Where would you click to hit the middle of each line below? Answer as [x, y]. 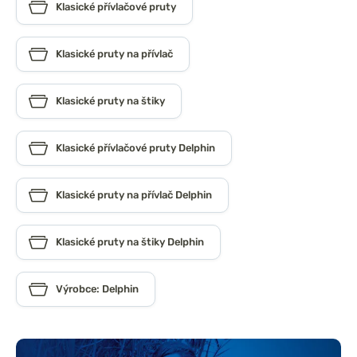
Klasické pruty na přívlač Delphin [134, 195]
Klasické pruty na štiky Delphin [130, 242]
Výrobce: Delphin [97, 289]
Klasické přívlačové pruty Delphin [135, 148]
